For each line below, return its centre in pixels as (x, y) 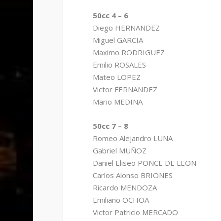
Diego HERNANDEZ (126, 28)
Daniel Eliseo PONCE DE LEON (144, 163)
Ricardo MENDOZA (125, 188)
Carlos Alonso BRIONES (132, 175)
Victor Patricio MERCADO (135, 212)
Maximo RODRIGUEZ (129, 53)
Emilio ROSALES (119, 65)
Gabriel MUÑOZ (119, 151)
